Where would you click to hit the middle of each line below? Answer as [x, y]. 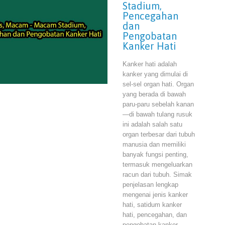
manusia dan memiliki [154, 144]
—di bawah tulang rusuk [157, 114]
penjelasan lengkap [150, 184]
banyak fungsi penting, [155, 154]
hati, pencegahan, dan [155, 214]
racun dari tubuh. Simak [157, 174]
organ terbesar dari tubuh [159, 134]
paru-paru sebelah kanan [158, 104]
